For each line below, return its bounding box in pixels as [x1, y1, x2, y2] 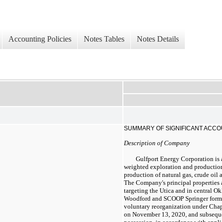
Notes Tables [84, 35, 124, 44]
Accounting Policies [8, 35, 71, 44]
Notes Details [137, 35, 179, 44]
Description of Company [124, 139, 190, 147]
